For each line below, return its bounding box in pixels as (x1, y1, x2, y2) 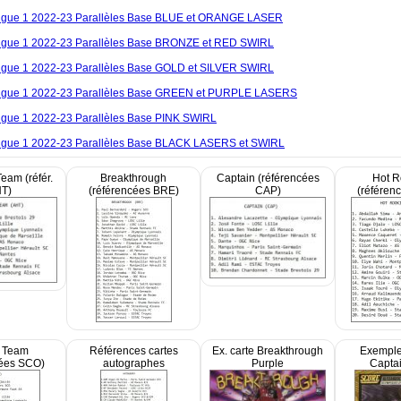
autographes (102, 357, 165, 370)
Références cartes (89, 345, 178, 357)
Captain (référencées (216, 172, 320, 184)
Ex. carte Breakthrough (212, 345, 323, 357)
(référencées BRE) (88, 184, 179, 197)
